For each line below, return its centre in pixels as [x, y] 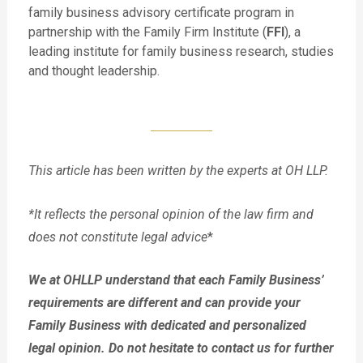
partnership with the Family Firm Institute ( [147, 32]
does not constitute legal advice [117, 237]
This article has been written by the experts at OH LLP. [181, 170]
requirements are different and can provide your [164, 303]
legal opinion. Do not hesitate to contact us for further [181, 348]
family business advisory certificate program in [161, 13]
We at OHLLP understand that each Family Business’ [176, 280]
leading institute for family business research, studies [181, 52]
